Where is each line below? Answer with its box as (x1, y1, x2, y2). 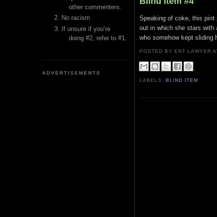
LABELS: (139, 77, 166, 83)
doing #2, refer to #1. (69, 34, 127, 42)
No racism (62, 14, 90, 22)
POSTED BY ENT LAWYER (139, 48, 213, 54)
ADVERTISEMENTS (42, 70, 101, 76)
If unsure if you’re (62, 25, 110, 32)
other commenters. (69, 3, 122, 11)
